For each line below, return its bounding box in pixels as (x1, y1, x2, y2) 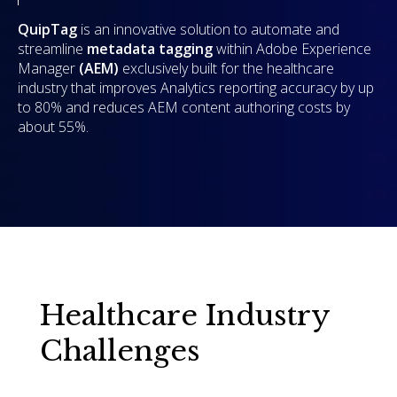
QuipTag (18, 19, 77, 39)
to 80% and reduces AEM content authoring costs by (18, 97, 350, 117)
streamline (18, 38, 87, 58)
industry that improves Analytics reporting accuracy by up (18, 77, 374, 97)
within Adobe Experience (216, 38, 371, 58)
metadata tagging (87, 38, 216, 58)
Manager (18, 58, 79, 78)
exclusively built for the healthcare (119, 58, 334, 78)
